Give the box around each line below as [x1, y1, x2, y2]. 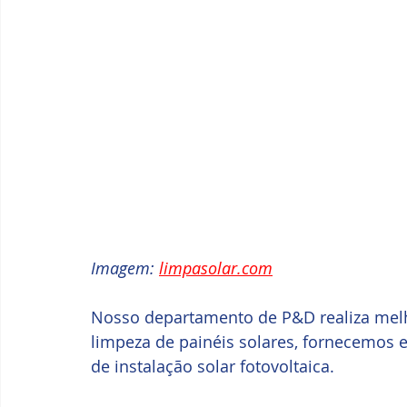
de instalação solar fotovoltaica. [91, 355, 334, 377]
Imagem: [91, 257, 159, 279]
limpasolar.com [159, 257, 273, 279]
